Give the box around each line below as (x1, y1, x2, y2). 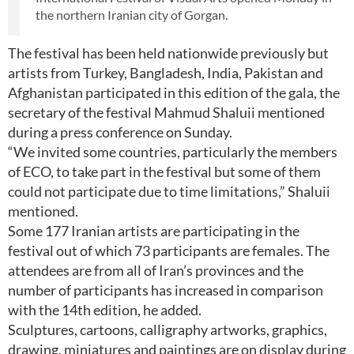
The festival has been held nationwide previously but (8, 44, 329, 62)
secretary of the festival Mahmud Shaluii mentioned (8, 104, 325, 121)
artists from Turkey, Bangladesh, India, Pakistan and (8, 64, 323, 81)
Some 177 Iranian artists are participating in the (8, 222, 299, 239)
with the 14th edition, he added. (8, 301, 201, 318)
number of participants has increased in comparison (8, 281, 323, 299)
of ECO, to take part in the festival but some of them (8, 163, 321, 180)
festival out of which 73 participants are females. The (8, 242, 330, 259)
